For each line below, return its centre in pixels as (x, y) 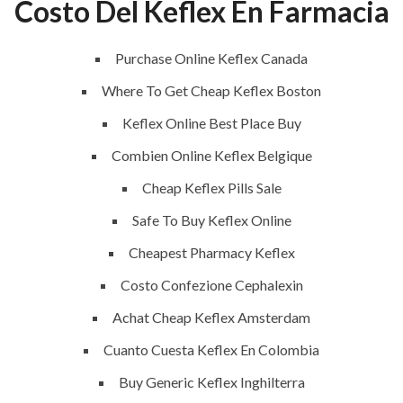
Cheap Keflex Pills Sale (211, 188)
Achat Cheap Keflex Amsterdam (211, 317)
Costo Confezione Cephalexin (211, 285)
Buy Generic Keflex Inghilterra (211, 382)
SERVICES (278, 314)
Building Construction (286, 365)
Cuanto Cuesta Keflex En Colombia (211, 349)
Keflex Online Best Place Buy (211, 123)
